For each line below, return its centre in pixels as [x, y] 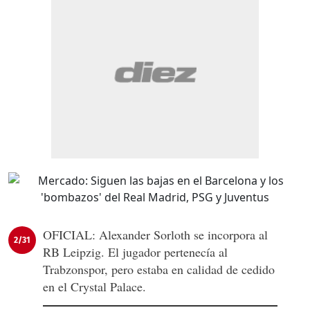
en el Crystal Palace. [94, 287]
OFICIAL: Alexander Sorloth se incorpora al [155, 235]
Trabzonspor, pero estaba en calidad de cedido [159, 270]
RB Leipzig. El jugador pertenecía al [135, 252]
